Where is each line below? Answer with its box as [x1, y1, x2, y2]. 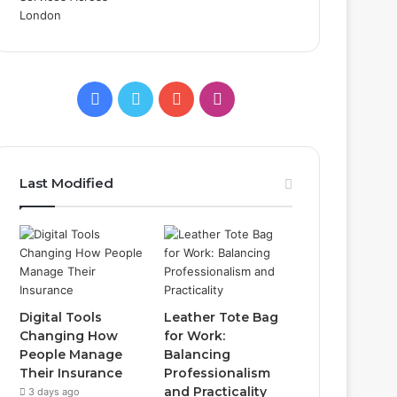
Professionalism [164, 365, 271, 381]
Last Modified [19, 175, 114, 191]
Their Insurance [19, 365, 123, 381]
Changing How [19, 328, 119, 344]
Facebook [98, 89, 174, 107]
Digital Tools [19, 309, 103, 325]
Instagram [221, 89, 298, 107]
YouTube [180, 89, 245, 107]
